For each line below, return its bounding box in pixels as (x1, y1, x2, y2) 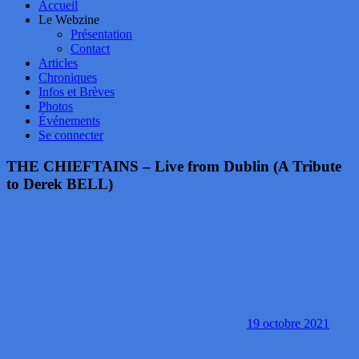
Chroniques (38, 71, 97, 84)
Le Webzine (38, 13, 99, 26)
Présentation (71, 27, 132, 41)
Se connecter (38, 128, 103, 142)
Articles (38, 56, 78, 70)
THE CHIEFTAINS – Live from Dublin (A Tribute (6, 157, 341, 175)
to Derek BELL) (6, 175, 113, 192)
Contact (71, 42, 110, 55)
